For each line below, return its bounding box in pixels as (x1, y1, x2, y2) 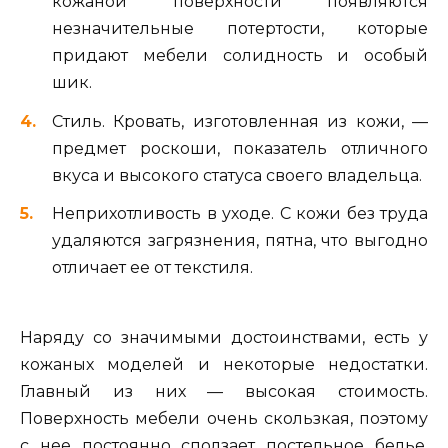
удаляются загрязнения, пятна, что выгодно (52, 230, 428, 250)
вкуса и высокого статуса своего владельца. (52, 165, 422, 185)
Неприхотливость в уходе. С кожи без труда (52, 203, 428, 223)
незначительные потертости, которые (52, 19, 428, 39)
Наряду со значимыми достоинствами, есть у (20, 328, 428, 347)
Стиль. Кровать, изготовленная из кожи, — (52, 111, 428, 131)
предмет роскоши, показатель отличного (52, 138, 428, 158)
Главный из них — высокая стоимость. (20, 382, 428, 401)
